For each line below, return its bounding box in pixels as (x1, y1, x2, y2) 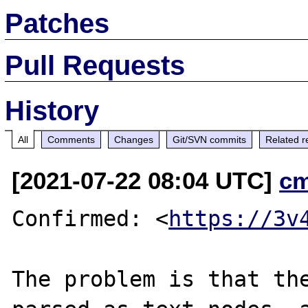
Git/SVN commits (173, 133, 247, 145)
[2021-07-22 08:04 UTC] (12, 166, 280, 194)
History (5, 95, 100, 126)
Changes (114, 133, 154, 145)
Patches (5, 8, 110, 38)
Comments (47, 133, 96, 145)
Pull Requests (5, 49, 186, 80)
